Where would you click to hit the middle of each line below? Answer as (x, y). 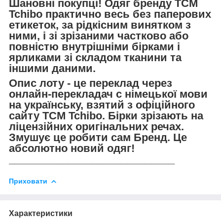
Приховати (28, 181)
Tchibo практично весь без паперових (110, 14)
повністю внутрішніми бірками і (94, 46)
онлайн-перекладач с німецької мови (108, 94)
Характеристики (41, 213)
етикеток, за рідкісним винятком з (100, 25)
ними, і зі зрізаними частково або (99, 36)
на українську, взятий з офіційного (102, 105)
